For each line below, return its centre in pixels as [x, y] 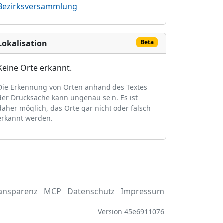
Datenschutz [91, 191]
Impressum [143, 191]
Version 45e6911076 [131, 211]
